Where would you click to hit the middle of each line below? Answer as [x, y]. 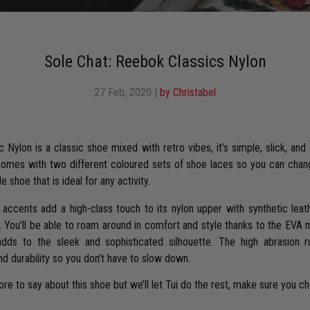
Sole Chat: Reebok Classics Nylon [155, 61]
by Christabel [188, 92]
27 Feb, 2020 [123, 92]
